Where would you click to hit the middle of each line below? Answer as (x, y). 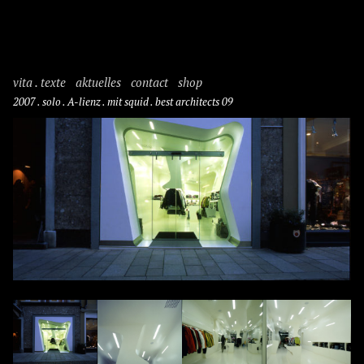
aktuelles (98, 82)
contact (149, 82)
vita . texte (39, 82)
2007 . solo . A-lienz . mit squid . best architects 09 (123, 102)
